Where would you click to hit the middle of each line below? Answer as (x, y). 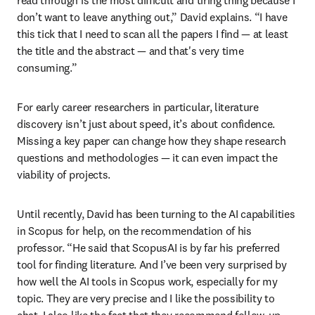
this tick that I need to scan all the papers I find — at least (153, 33)
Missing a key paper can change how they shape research (152, 140)
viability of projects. (65, 174)
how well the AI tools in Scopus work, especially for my (147, 281)
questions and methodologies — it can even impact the (147, 157)
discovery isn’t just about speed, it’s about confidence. (146, 123)
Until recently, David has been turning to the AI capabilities (156, 213)
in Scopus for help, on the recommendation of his (134, 230)
